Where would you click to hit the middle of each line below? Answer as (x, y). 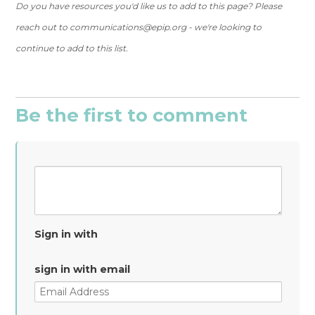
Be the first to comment (132, 115)
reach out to (43, 27)
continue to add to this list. (72, 48)
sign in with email (83, 269)
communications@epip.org (128, 27)
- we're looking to (224, 27)
